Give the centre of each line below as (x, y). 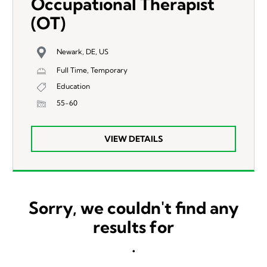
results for (133, 226)
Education (73, 86)
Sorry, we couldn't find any (133, 207)
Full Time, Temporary (92, 70)
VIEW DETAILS (133, 139)
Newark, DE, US (83, 51)
